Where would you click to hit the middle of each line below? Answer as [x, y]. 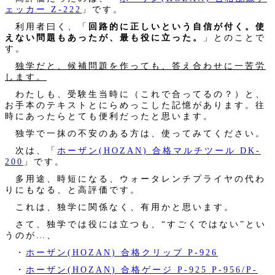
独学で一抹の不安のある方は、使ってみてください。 [135, 133]
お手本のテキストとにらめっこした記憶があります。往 [135, 105]
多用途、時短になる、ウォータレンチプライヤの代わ [135, 178]
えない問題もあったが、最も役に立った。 [104, 37]
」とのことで [234, 37]
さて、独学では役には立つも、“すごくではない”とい [136, 224]
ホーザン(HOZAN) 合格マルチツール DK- [159, 150]
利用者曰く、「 [47, 26]
